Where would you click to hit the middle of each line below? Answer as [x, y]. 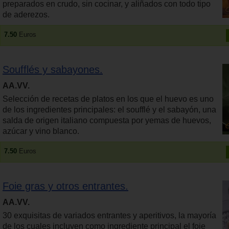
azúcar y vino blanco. [41, 131]
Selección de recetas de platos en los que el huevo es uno [108, 99]
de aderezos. [26, 14]
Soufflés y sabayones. [53, 69]
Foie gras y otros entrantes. [65, 186]
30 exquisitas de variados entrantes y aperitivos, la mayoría [109, 215]
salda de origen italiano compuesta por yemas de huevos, [107, 120]
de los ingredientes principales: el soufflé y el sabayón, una [109, 109]
